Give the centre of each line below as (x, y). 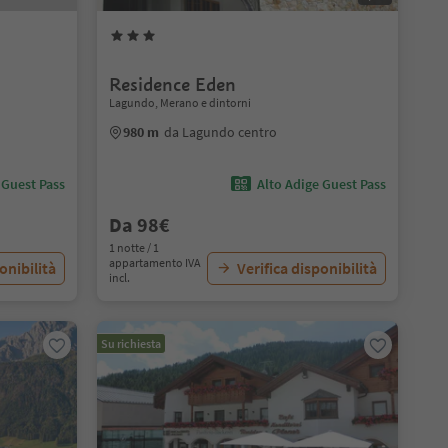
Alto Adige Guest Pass (321, 184)
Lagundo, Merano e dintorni (179, 102)
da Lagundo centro (220, 132)
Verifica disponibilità (306, 268)
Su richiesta (130, 343)
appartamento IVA (154, 262)
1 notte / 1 (133, 247)
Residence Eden (172, 84)
